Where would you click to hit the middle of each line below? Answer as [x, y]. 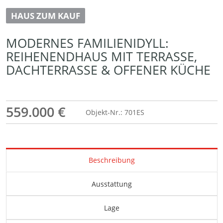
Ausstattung [111, 184]
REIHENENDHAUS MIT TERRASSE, [101, 56]
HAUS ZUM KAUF [45, 16]
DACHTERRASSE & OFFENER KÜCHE [108, 70]
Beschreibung [111, 160]
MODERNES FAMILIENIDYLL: [87, 43]
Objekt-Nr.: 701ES [115, 112]
